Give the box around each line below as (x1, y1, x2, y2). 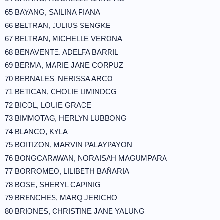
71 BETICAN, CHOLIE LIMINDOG (5, 87, 117, 96)
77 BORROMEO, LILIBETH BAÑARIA (5, 167, 129, 175)
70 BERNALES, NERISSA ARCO (5, 74, 113, 82)
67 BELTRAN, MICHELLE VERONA (5, 34, 122, 43)
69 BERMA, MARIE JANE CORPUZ (5, 61, 123, 69)
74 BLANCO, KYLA (5, 127, 68, 136)
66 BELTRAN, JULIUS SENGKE (5, 21, 110, 29)
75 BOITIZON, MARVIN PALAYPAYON (5, 140, 132, 149)
